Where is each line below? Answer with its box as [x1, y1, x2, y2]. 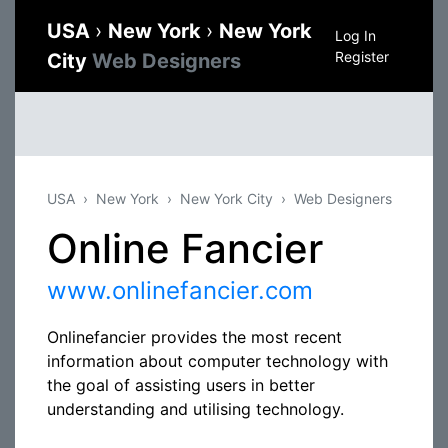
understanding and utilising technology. [47, 399, 344, 419]
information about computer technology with [47, 351, 388, 371]
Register [334, 48, 389, 65]
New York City [180, 190, 273, 207]
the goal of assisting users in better [47, 375, 315, 395]
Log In [334, 27, 376, 44]
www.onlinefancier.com [47, 276, 313, 305]
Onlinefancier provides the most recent [47, 327, 342, 347]
